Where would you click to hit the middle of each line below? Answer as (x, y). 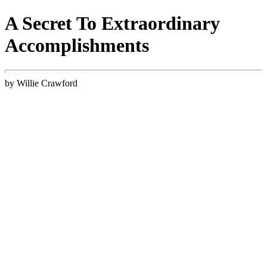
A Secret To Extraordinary (112, 24)
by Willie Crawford (41, 83)
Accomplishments (77, 46)
